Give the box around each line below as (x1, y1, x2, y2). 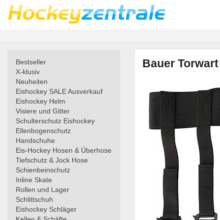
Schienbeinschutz (16, 166, 70, 174)
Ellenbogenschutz (16, 127, 71, 135)
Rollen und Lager (16, 186, 69, 193)
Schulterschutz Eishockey (16, 117, 95, 125)
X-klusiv (16, 68, 40, 76)
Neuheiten (16, 78, 48, 85)
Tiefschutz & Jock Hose (16, 156, 88, 164)
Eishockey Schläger (16, 205, 77, 213)
